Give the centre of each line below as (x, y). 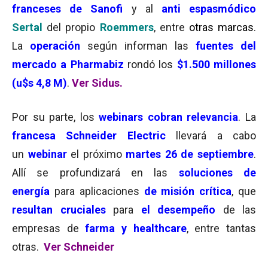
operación (55, 46)
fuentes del (226, 46)
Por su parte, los (56, 117)
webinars (121, 117)
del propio (73, 27)
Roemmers (127, 27)
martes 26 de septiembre (190, 154)
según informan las (134, 46)
